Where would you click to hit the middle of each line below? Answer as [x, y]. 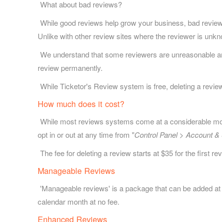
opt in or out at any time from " [86, 134]
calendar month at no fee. [79, 201]
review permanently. [70, 67]
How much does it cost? [81, 103]
